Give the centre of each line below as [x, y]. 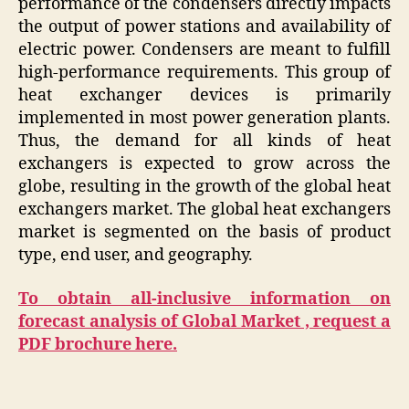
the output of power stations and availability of [204, 27]
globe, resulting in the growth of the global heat [204, 187]
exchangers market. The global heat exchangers [204, 210]
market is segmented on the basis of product [204, 233]
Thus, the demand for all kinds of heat [204, 142]
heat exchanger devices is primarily [204, 96]
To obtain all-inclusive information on [204, 299]
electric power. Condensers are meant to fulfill [204, 50]
